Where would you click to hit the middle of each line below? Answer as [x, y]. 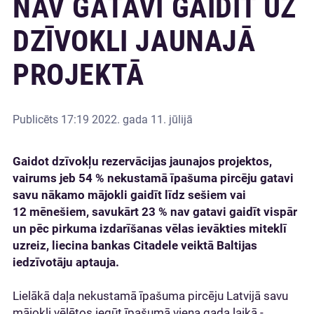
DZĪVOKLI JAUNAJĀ [134, 41]
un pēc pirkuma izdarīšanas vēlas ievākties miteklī [150, 228]
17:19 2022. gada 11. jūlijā [127, 120]
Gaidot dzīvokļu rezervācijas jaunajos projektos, [142, 161]
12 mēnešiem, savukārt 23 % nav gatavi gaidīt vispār [155, 212]
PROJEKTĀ [78, 75]
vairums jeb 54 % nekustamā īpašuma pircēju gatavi [153, 178]
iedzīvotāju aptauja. [66, 262]
